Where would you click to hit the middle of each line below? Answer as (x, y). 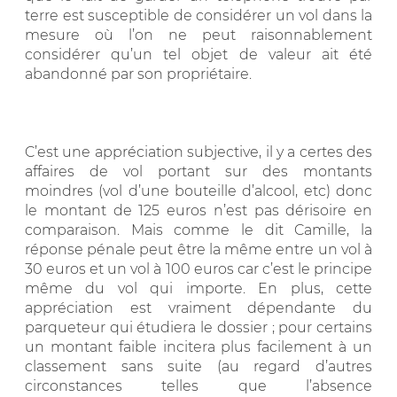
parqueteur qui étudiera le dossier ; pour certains (198, 327)
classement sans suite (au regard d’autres (198, 366)
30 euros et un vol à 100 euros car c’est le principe (198, 269)
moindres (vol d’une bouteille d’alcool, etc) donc (198, 191)
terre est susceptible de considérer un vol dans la (198, 15)
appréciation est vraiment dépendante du (198, 307)
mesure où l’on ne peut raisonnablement (198, 35)
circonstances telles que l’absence (198, 385)
